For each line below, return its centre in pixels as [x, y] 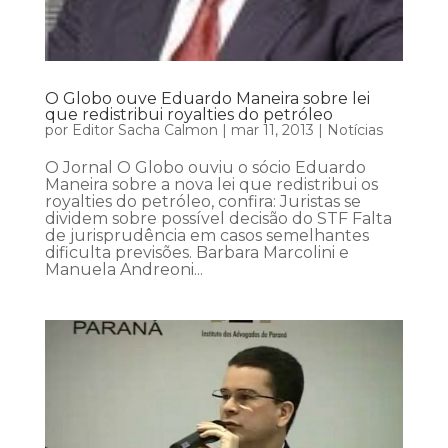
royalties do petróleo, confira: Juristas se [202, 201]
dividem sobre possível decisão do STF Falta [218, 218]
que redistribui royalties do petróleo [188, 114]
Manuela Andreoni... [123, 269]
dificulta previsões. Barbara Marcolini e [196, 252]
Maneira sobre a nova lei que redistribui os [211, 184]
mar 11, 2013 [272, 129]
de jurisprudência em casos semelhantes [206, 235]
